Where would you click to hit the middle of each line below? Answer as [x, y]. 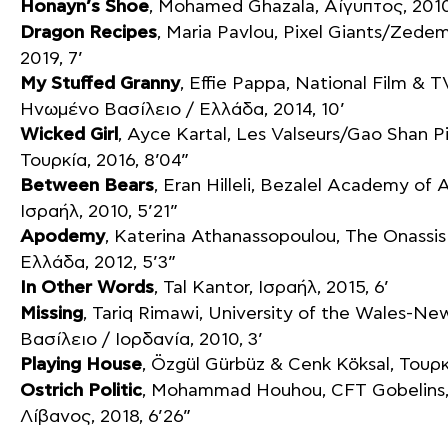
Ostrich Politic [81, 391]
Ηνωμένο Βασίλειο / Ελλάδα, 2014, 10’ [182, 109]
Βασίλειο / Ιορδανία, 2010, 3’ [141, 339]
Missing [51, 314]
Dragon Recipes [88, 33]
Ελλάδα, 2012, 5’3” [98, 262]
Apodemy [62, 237]
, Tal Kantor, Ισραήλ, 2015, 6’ [271, 287]
